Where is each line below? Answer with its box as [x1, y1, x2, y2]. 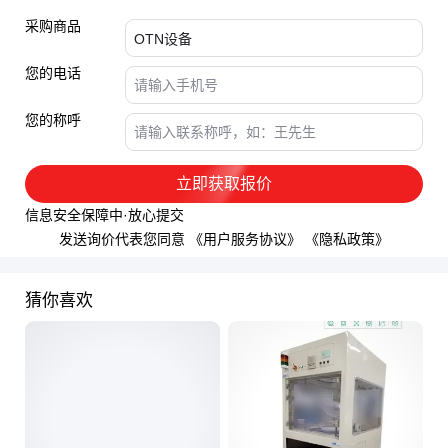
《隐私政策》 [305, 231, 389, 248]
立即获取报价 [176, 175, 272, 193]
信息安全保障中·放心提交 [25, 207, 184, 224]
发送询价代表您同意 [59, 231, 185, 248]
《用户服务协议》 [185, 231, 305, 248]
